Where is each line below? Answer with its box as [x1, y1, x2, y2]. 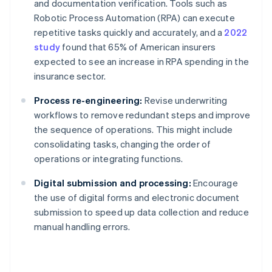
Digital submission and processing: [34, 177, 191, 189]
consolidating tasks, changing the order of [34, 138, 211, 151]
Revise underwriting [142, 94, 228, 107]
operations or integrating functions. [34, 152, 183, 165]
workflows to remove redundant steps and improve [34, 109, 251, 121]
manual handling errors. [34, 220, 131, 233]
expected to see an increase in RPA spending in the [34, 55, 250, 68]
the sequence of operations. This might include [34, 123, 233, 136]
